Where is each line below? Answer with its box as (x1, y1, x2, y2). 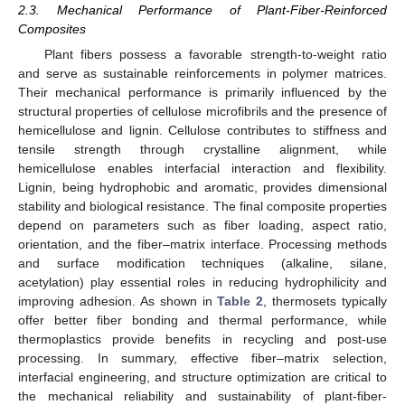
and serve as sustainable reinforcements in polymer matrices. (18, 66, 387, 81)
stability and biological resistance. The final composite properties (18, 199, 387, 214)
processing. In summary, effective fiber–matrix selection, (18, 351, 387, 366)
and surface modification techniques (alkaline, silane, (18, 256, 387, 271)
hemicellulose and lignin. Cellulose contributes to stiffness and (18, 123, 387, 138)
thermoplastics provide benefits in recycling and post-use (18, 332, 387, 347)
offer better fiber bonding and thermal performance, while (18, 313, 387, 328)
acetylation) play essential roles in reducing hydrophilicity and (18, 275, 387, 290)
